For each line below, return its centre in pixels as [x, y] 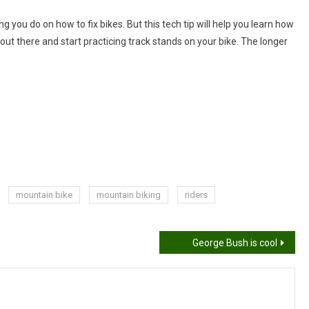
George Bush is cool [235, 243]
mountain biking [129, 195]
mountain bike [44, 195]
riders [196, 195]
